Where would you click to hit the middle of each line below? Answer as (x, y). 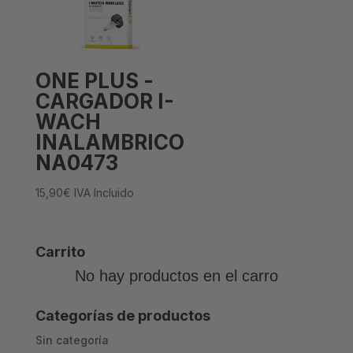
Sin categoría (72, 340)
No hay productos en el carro (176, 276)
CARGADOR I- (104, 101)
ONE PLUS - (94, 80)
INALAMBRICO (110, 142)
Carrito (60, 252)
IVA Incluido (104, 192)
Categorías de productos (123, 316)
